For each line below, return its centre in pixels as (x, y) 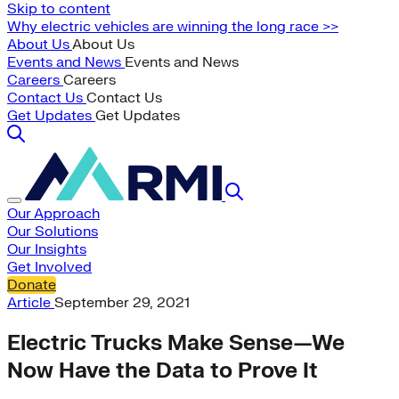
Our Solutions (53, 232)
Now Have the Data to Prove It (163, 370)
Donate (32, 285)
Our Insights (47, 249)
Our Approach (53, 214)
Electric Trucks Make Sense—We (176, 343)
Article (31, 303)
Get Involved (49, 267)
